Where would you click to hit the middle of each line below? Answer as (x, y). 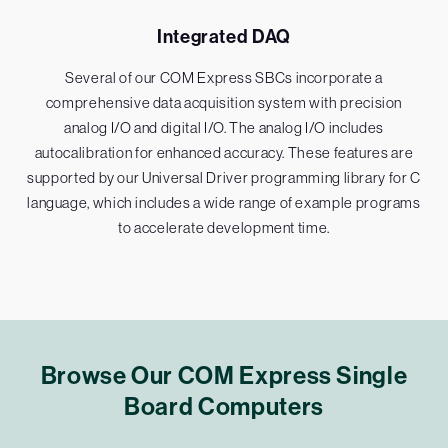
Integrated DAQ (224, 37)
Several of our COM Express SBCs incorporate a (224, 78)
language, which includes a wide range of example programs (224, 203)
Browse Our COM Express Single (224, 376)
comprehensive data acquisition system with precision (224, 103)
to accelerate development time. (224, 228)
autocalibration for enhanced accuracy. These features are (224, 153)
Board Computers (224, 407)
